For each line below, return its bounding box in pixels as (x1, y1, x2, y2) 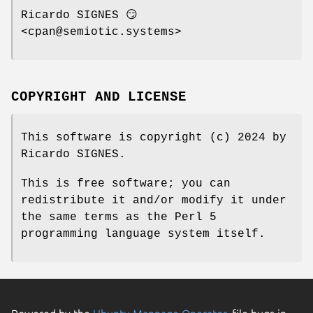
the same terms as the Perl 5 (21, 210, 217, 224)
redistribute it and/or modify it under (21, 194, 286, 207)
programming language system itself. (21, 227, 265, 240)
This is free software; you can (21, 177, 231, 190)
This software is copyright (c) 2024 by (21, 131, 286, 144)
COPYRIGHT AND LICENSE (11, 89, 187, 105)
